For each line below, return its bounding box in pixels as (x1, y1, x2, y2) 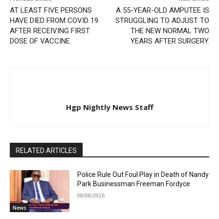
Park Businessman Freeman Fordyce (77, 179, 191, 188)
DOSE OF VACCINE (10, 36, 70, 45)
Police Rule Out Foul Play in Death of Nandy (77, 170, 209, 178)
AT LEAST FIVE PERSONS (10, 5, 92, 15)
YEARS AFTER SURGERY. (130, 36, 209, 45)
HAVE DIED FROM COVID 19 (10, 16, 98, 25)
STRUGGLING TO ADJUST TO (115, 16, 209, 25)
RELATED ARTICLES (16, 146, 77, 154)
